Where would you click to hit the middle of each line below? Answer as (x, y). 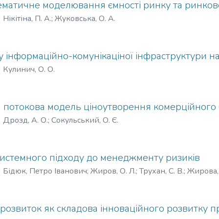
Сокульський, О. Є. (85, 120)
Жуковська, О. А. (85, 19)
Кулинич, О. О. (29, 69)
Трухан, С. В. (162, 171)
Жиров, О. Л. (113, 171)
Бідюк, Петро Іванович (45, 171)
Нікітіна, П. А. (27, 19)
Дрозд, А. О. (25, 120)
